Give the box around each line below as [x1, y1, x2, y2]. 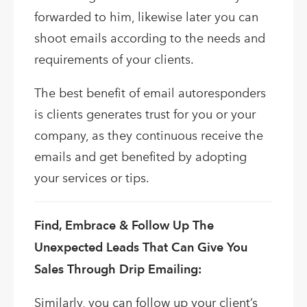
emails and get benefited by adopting [34, 149, 247, 165]
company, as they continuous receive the [34, 128, 263, 144]
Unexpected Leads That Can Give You [34, 240, 247, 255]
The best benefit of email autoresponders [34, 86, 266, 101]
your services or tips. [34, 171, 149, 186]
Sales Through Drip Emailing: [34, 262, 201, 277]
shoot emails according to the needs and [34, 31, 265, 47]
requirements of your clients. [34, 52, 194, 68]
